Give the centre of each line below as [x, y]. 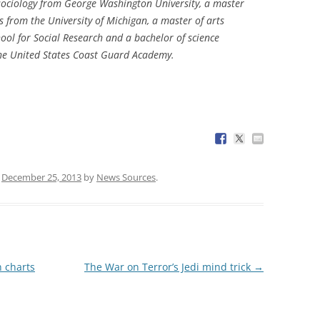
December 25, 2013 [41, 177]
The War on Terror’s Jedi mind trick [169, 266]
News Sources [126, 177]
